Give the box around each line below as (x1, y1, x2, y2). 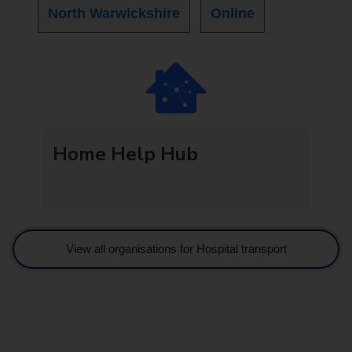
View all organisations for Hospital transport (65, 241, 287, 255)
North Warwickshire (48, 5, 180, 21)
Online (211, 5, 255, 21)
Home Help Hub (53, 141, 198, 167)
